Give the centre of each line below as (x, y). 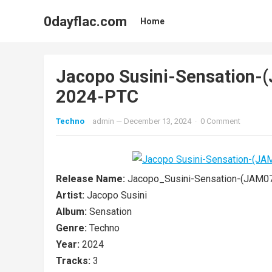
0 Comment (220, 121)
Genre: (73, 228)
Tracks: (74, 261)
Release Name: (92, 179)
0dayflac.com (85, 21)
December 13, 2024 (158, 121)
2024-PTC (97, 97)
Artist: (71, 195)
